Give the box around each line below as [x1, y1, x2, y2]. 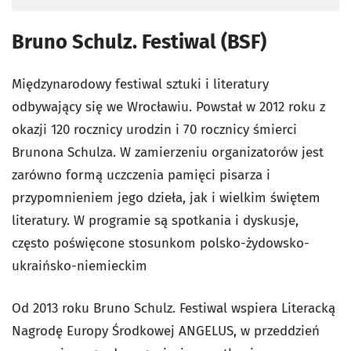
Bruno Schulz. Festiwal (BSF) [12, 29, 266, 54]
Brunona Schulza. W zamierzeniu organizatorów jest [12, 143, 324, 161]
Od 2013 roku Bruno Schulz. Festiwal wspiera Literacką [12, 299, 335, 317]
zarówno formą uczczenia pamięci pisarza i [12, 166, 270, 183]
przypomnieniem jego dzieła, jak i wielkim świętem [12, 189, 320, 206]
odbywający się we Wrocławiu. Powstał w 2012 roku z [12, 98, 325, 115]
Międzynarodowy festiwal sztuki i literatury [12, 75, 269, 92]
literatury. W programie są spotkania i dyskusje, [12, 212, 299, 229]
